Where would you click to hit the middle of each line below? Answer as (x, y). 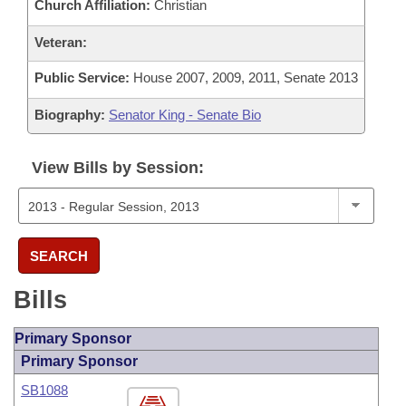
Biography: (70, 115)
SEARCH (59, 256)
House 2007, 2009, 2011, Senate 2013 (244, 77)
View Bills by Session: (118, 168)
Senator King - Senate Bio (185, 115)
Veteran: (61, 42)
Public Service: (82, 77)
